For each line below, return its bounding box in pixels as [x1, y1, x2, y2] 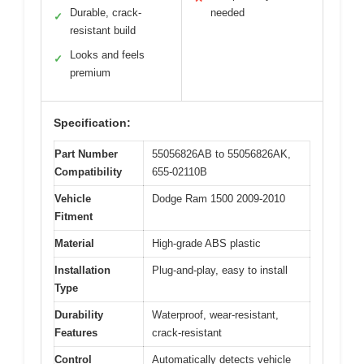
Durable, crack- [70, 6, 141, 19]
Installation [54, 263, 110, 276]
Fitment [54, 210, 93, 223]
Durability [54, 308, 103, 321]
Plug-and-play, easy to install [152, 263, 288, 276]
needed [210, 6, 245, 19]
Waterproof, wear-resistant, [152, 308, 279, 321]
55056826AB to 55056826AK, [152, 147, 291, 160]
